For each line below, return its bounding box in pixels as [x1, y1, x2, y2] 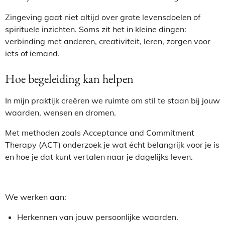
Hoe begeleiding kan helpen [5, 71, 134, 86]
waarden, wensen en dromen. [5, 107, 116, 118]
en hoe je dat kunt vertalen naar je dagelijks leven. [5, 152, 193, 162]
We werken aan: [5, 192, 66, 202]
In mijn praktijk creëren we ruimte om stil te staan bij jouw [5, 95, 220, 105]
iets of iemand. [5, 48, 60, 58]
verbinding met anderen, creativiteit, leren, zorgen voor [5, 36, 210, 46]
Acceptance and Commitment [83, 128, 194, 138]
